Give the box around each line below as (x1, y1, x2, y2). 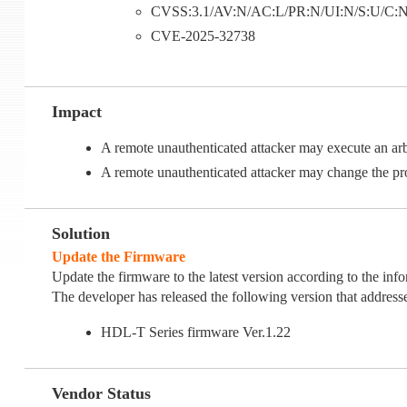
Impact (51, 103, 102, 122)
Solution (51, 224, 110, 243)
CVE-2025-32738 (150, 28, 255, 45)
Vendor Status (51, 384, 151, 403)
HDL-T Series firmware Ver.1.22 (101, 324, 292, 341)
